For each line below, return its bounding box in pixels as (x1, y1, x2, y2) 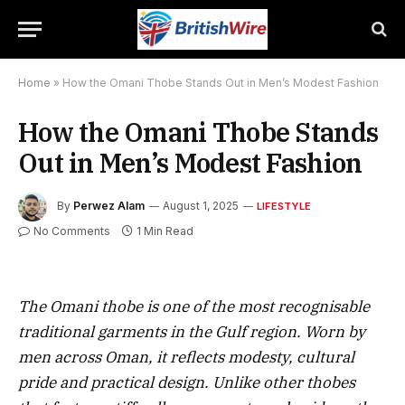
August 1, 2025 (163, 199, 239, 213)
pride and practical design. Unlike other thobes (18, 372, 355, 392)
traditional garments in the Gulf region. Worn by (18, 322, 365, 342)
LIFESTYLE (257, 200, 311, 213)
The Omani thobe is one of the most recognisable (18, 297, 370, 316)
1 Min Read (137, 224, 193, 238)
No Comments (33, 224, 110, 238)
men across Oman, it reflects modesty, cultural (18, 347, 354, 367)
